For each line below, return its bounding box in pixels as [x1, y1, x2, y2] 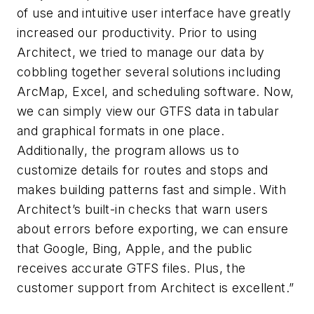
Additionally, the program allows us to [17, 143, 240, 158]
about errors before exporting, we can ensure [17, 221, 289, 237]
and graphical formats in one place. [17, 123, 224, 139]
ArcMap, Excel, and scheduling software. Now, [17, 84, 294, 100]
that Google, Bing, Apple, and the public [17, 241, 252, 257]
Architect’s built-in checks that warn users [17, 202, 268, 217]
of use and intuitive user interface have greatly [17, 6, 292, 21]
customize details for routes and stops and [17, 163, 268, 178]
